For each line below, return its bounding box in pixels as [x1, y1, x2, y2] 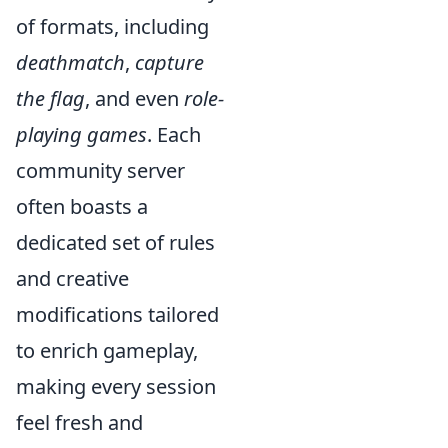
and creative [16, 264, 129, 292]
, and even [85, 84, 184, 112]
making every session [16, 372, 216, 400]
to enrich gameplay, [16, 336, 198, 364]
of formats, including [16, 12, 209, 40]
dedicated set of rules [16, 228, 215, 256]
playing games [16, 120, 147, 148]
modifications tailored [16, 300, 219, 328]
